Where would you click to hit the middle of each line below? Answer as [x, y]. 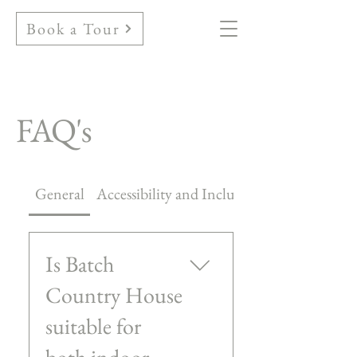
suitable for [93, 326]
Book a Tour [73, 29]
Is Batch [80, 264]
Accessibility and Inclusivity [182, 194]
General [59, 194]
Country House [114, 295]
